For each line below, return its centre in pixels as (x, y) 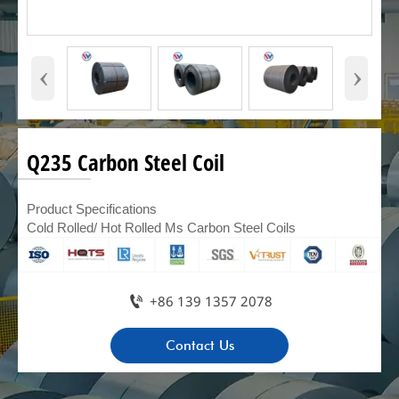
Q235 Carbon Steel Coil (126, 163)
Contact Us (199, 346)
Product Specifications (92, 208)
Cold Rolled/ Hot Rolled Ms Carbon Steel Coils (161, 227)
